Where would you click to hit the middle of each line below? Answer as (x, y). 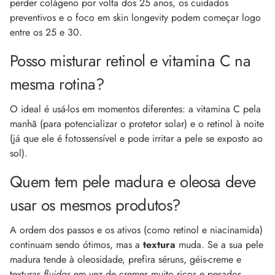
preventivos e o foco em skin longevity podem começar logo (135, 17)
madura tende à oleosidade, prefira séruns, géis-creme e (126, 259)
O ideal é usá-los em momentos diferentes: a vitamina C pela (135, 109)
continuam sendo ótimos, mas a (76, 244)
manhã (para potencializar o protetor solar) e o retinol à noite (137, 123)
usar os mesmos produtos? (95, 205)
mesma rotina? (57, 84)
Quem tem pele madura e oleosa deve (133, 181)
